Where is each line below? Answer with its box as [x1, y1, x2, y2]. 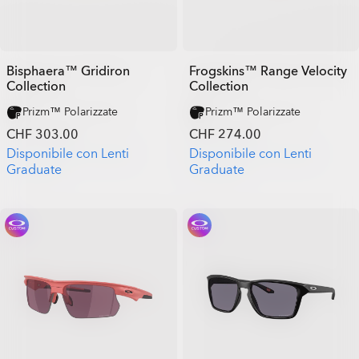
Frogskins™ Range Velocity [188, 63, 347, 80]
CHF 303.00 [6, 126, 79, 143]
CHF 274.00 [188, 126, 261, 143]
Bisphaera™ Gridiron [6, 63, 130, 80]
